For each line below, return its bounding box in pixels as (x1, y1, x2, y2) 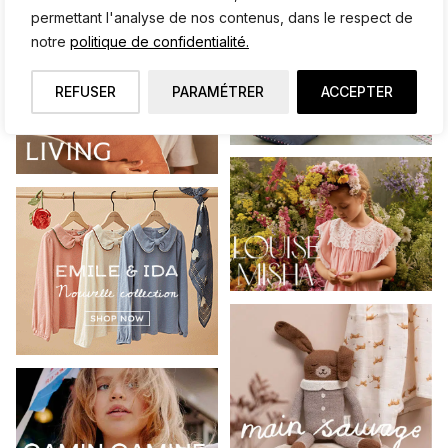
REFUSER (55, 83, 117, 100)
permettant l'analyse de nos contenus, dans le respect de (31, 9, 413, 26)
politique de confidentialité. (70, 33, 249, 50)
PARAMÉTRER (172, 83, 265, 100)
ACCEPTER (320, 83, 393, 100)
